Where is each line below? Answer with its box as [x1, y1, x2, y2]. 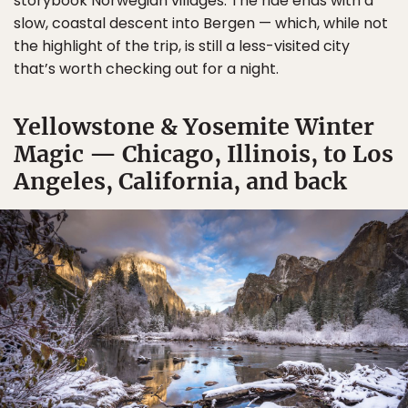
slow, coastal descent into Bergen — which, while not [14, 13, 388, 35]
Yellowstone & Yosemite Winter [14, 112, 374, 142]
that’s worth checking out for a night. [14, 58, 279, 80]
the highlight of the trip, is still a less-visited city [14, 36, 350, 57]
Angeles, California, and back [14, 167, 347, 197]
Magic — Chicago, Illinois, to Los [14, 139, 393, 169]
